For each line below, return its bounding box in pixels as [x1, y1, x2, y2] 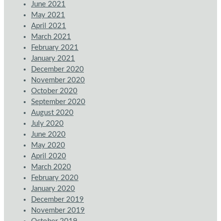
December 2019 [31, 196, 84, 204]
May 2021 [31, 11, 65, 19]
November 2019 [31, 207, 85, 215]
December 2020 [31, 66, 84, 74]
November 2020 [31, 76, 85, 84]
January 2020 [31, 185, 75, 193]
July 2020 [31, 120, 64, 128]
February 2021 [31, 44, 78, 52]
